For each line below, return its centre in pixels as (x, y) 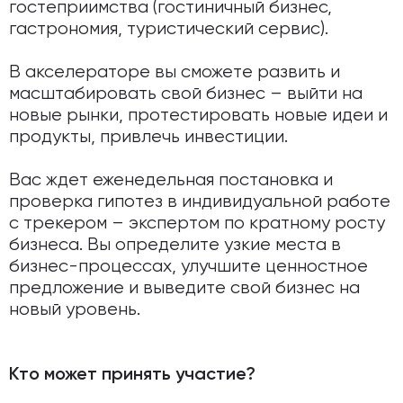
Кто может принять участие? (134, 375)
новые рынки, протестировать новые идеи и (198, 116)
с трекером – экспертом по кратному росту (197, 224)
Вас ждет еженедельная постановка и (171, 180)
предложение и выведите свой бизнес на (184, 288)
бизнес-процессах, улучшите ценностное (188, 267)
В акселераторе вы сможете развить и (175, 72)
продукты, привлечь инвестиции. (148, 137)
